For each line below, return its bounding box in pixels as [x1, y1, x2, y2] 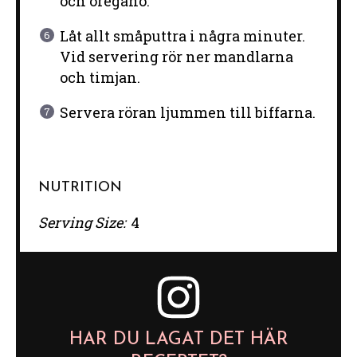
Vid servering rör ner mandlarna [59, 47, 293, 67]
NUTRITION [37, 179, 122, 195]
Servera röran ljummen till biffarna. [59, 103, 316, 123]
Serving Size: [37, 212, 126, 232]
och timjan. [59, 68, 140, 88]
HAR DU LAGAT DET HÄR [69, 331, 288, 350]
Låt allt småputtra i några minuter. [59, 26, 305, 46]
